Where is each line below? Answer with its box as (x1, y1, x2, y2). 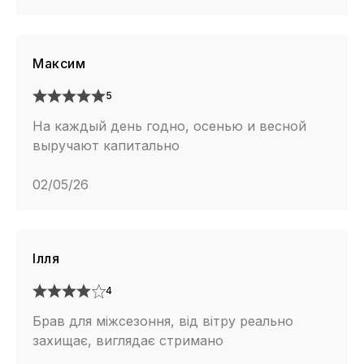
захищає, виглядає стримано (32, 331, 223, 349)
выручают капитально (32, 136, 180, 154)
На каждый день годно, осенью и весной (32, 117, 306, 134)
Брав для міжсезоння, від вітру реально (32, 312, 293, 329)
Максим (32, 54, 85, 71)
